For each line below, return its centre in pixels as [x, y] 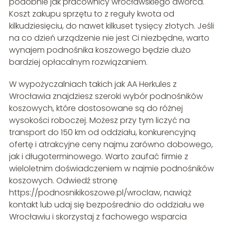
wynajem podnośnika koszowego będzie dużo [100, 50]
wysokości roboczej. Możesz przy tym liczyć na [99, 121]
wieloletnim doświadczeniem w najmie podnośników [111, 169]
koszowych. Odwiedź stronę [63, 181]
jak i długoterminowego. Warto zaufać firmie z [98, 157]
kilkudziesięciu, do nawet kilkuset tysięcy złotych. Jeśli [111, 26]
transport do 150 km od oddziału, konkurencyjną [102, 133]
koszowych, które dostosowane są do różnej [96, 108]
